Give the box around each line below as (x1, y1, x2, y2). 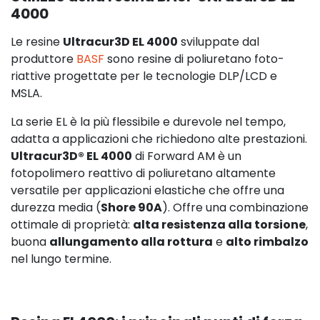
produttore (11, 50, 76, 67)
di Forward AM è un (132, 147, 241, 164)
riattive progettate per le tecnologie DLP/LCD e (11, 67, 277, 84)
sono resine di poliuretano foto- (104, 50, 284, 67)
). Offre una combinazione (162, 199, 309, 216)
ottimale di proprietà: (11, 216, 133, 233)
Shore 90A (101, 199, 162, 216)
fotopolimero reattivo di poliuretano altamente (11, 164, 276, 181)
